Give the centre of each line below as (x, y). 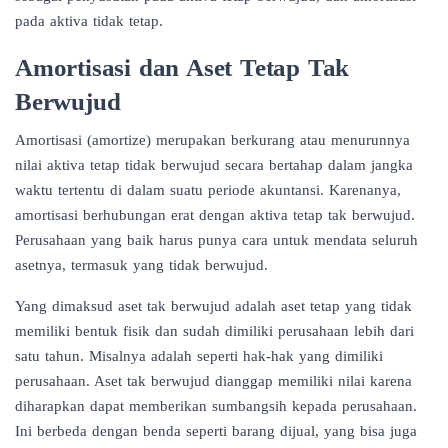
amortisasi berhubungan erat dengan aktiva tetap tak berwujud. (215, 214)
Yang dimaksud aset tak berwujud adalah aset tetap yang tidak (213, 305)
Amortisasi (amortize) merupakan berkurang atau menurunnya (212, 139)
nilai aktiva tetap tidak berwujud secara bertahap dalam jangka (214, 164)
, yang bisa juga (366, 430)
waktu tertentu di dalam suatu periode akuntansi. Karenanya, (208, 189)
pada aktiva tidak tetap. (89, 20)
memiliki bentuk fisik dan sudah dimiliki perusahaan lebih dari (214, 330)
